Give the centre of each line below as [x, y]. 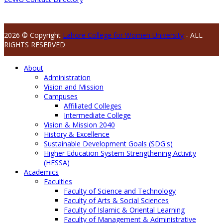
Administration [67, 77]
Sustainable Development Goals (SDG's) [108, 143]
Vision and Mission [74, 87]
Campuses [61, 96]
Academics [41, 172]
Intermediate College [97, 115]
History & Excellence [77, 134]
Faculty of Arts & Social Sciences [116, 200]
